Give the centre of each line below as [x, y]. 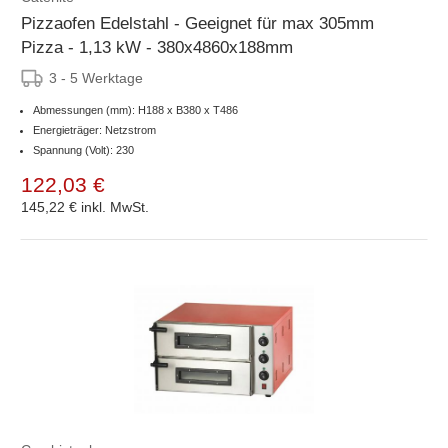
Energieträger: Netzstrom [94, 129]
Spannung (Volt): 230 [83, 149]
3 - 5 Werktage [96, 77]
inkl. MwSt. [115, 206]
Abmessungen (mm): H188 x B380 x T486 [135, 109]
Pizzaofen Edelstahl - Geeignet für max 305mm [197, 23]
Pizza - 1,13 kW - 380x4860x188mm [157, 47]
